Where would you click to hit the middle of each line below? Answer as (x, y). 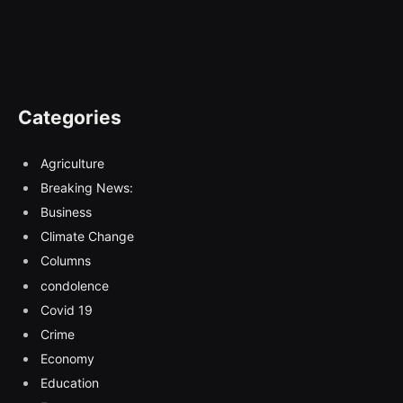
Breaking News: (87, 187)
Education (70, 383)
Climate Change (87, 237)
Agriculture (72, 163)
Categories (70, 117)
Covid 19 (67, 309)
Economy (67, 359)
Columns (66, 261)
